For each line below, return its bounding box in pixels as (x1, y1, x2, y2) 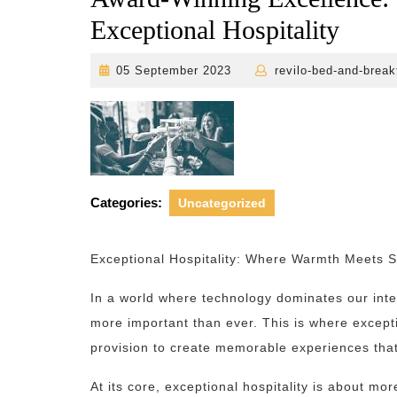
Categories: (90, 195, 162, 210)
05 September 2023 (116, 64, 232, 77)
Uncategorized (178, 196, 266, 210)
